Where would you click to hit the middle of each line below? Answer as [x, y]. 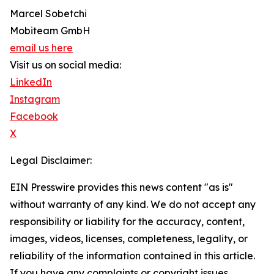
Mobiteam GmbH [50, 31]
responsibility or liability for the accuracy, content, [127, 222]
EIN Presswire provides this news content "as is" [121, 187]
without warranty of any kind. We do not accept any [133, 205]
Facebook [34, 117]
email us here [41, 48]
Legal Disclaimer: [51, 161]
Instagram [35, 99]
